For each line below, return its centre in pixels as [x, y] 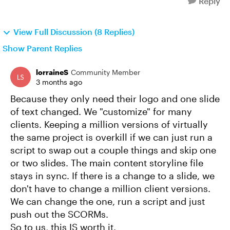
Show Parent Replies [42, 48]
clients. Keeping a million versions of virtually [109, 124]
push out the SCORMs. [59, 214]
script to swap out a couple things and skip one [113, 150]
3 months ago [59, 82]
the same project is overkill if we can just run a [111, 137]
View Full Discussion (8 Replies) [74, 32]
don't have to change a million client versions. [110, 188]
